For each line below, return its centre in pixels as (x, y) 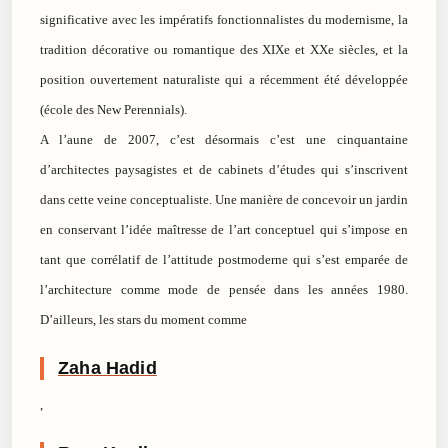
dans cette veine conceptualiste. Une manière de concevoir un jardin (224, 200)
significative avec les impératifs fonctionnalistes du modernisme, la (224, 20)
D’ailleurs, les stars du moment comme (143, 320)
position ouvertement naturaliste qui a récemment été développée (224, 80)
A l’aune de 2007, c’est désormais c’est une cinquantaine (224, 140)
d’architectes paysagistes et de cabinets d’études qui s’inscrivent (224, 170)
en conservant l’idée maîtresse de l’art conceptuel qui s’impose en (224, 230)
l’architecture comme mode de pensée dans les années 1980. (224, 290)
